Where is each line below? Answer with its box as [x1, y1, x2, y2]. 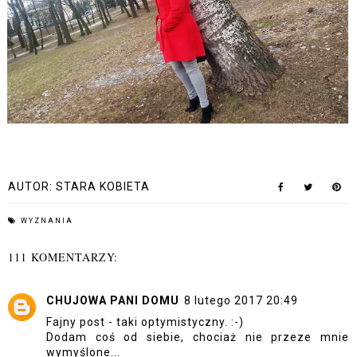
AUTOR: [8, 180, 56, 193]
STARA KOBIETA [56, 180, 150, 193]
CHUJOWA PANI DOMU [46, 294, 179, 307]
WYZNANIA [21, 217, 73, 225]
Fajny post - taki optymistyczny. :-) [46, 316, 244, 328]
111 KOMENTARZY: [8, 249, 118, 265]
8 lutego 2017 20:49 [184, 294, 298, 307]
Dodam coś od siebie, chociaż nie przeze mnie [46, 331, 349, 343]
